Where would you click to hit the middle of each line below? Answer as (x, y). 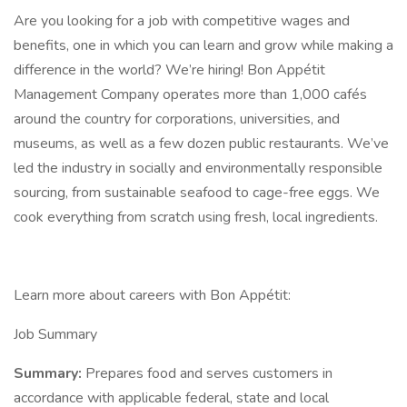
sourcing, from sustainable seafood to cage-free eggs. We (197, 193)
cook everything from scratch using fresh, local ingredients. (196, 217)
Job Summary (55, 334)
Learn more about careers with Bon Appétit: (152, 295)
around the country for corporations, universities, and (177, 119)
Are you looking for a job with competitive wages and (182, 21)
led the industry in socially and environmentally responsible (198, 168)
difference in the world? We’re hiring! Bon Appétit (169, 70)
